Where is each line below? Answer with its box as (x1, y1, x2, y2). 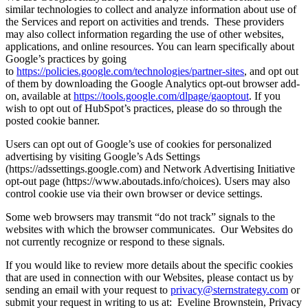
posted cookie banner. (5, 114, 100, 126)
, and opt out (244, 65, 298, 77)
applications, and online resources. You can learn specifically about (5, 40, 294, 52)
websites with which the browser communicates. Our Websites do (5, 223, 293, 235)
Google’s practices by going (5, 52, 126, 65)
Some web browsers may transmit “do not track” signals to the (5, 210, 275, 223)
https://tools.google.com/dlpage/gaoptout (74, 89, 249, 102)
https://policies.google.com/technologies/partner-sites (16, 65, 244, 77)
